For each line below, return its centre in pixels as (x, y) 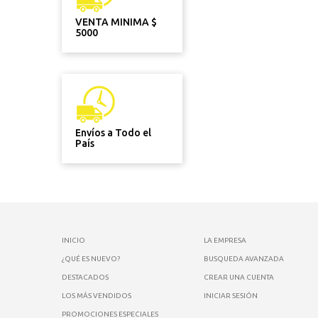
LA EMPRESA (225, 240)
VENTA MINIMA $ (116, 22)
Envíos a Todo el (113, 133)
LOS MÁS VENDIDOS (97, 296)
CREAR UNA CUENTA (239, 277)
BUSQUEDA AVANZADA (244, 259)
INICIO (73, 240)
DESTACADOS (85, 277)
